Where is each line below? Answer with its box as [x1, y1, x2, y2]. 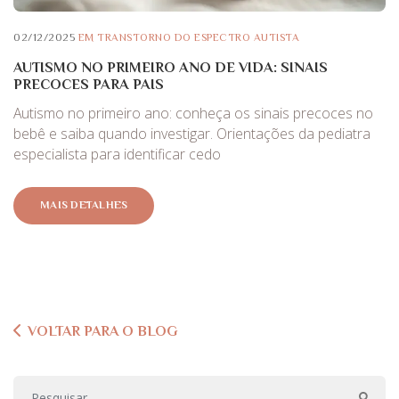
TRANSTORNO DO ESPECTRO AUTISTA [97, 30, 299, 44]
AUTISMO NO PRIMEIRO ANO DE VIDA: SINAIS [13, 58, 328, 76]
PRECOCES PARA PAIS [13, 75, 164, 93]
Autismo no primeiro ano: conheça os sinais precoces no [13, 102, 373, 123]
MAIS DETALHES [40, 199, 128, 212]
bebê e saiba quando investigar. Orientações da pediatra [13, 123, 370, 143]
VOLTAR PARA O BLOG [28, 323, 177, 340]
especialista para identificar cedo [13, 143, 221, 164]
